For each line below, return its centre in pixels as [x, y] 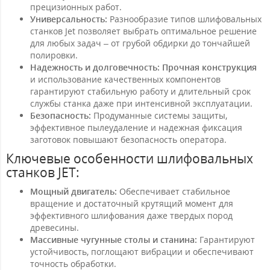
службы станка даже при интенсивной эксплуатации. [141, 103]
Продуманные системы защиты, [159, 115]
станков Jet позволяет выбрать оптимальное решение [143, 31]
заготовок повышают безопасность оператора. [128, 139]
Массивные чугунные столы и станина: [114, 239]
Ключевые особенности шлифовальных [130, 158]
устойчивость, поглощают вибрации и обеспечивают [142, 251]
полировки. [54, 55]
